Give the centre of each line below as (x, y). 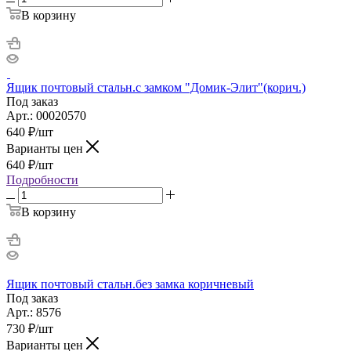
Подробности (42, 179)
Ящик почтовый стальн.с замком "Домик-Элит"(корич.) (156, 87)
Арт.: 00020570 (46, 115)
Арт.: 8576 (34, 312)
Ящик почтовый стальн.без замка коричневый (130, 284)
